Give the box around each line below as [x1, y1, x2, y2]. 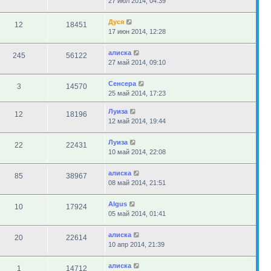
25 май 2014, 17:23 [108, 90, 166, 97]
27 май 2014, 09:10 [108, 59, 166, 66]
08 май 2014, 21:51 [108, 179, 166, 186]
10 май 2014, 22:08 [108, 148, 166, 155]
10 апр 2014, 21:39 [108, 241, 165, 248]
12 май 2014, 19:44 [108, 117, 166, 125]
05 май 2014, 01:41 [108, 210, 166, 217]
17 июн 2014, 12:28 [108, 28, 166, 35]
